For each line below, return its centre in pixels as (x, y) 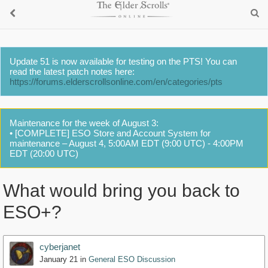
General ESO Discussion (132, 260)
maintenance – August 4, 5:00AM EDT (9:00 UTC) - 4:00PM (127, 143)
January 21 (59, 260)
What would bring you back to (121, 191)
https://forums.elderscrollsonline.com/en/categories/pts (116, 82)
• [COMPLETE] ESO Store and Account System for (110, 133)
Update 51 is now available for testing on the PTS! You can (123, 61)
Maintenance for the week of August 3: (84, 123)
